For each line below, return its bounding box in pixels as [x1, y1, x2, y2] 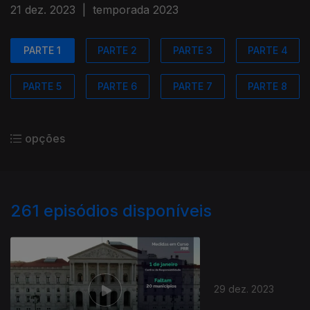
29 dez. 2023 [214, 282, 275, 295]
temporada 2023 [93, 3, 179, 17]
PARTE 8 [248, 80, 288, 92]
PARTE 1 [24, 44, 62, 56]
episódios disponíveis [44, 201, 212, 221]
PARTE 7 [172, 80, 212, 92]
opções [25, 131, 65, 145]
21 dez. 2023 [10, 3, 75, 17]
